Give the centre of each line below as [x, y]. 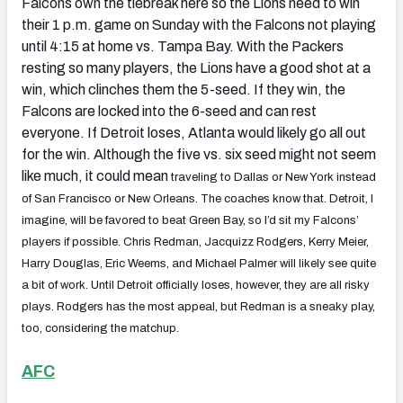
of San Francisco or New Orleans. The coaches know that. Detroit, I [197, 198]
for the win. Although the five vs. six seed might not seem [199, 154]
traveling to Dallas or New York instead [273, 177]
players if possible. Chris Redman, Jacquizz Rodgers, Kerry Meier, [195, 242]
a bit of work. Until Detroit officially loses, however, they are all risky [196, 285]
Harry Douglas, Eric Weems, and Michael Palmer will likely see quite [199, 263]
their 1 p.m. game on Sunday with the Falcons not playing [199, 24]
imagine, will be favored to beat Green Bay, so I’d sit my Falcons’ [190, 220]
